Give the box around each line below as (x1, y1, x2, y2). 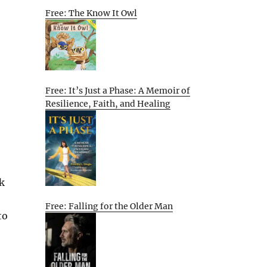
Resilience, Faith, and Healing (45, 98, 170, 109)
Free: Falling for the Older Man (45, 200, 173, 212)
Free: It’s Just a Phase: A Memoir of (45, 85, 190, 96)
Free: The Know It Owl (45, 8, 137, 19)
